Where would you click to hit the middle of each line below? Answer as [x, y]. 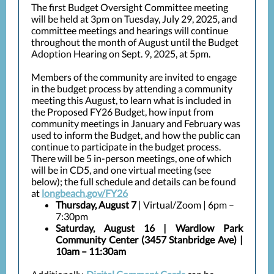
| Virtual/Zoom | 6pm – [185, 205]
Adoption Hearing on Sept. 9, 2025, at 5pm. [121, 54]
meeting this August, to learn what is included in [131, 100]
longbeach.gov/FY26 [85, 193]
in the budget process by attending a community [132, 88]
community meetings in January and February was [136, 123]
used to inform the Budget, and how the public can [136, 135]
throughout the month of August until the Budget [135, 42]
